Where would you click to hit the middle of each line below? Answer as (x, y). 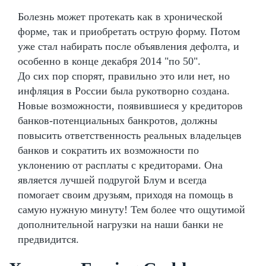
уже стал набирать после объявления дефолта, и (129, 46)
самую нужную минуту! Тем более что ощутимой (132, 209)
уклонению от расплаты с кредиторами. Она (120, 165)
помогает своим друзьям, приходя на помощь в (126, 194)
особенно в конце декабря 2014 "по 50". (109, 61)
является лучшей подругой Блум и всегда (112, 180)
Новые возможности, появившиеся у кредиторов (130, 105)
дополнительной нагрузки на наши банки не (121, 224)
